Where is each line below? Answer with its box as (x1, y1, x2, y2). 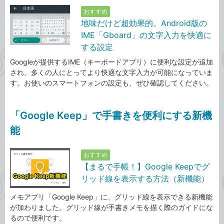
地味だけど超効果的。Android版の (81, 18, 207, 28)
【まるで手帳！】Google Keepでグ (81, 161, 209, 172)
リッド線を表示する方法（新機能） (81, 173, 209, 184)
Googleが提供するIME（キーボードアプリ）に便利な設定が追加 (10, 57, 213, 66)
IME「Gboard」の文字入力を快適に (81, 30, 211, 40)
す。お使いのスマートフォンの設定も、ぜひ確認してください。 (10, 78, 213, 87)
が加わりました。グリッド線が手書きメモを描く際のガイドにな (10, 203, 213, 212)
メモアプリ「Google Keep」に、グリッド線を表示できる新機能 (10, 192, 212, 201)
